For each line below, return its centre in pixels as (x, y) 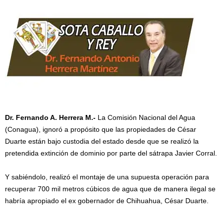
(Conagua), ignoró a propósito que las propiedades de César (101, 129)
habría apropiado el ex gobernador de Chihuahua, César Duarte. (107, 201)
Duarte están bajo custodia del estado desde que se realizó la (102, 141)
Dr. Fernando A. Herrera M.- (50, 117)
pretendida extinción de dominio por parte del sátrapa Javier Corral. (111, 153)
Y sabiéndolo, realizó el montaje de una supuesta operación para (107, 177)
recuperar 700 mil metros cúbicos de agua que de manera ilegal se (110, 189)
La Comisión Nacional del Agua (145, 117)
